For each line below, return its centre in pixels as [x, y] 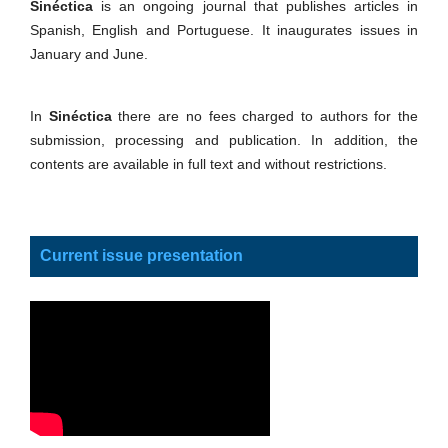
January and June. [89, 53]
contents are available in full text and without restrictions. [208, 163]
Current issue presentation [141, 255]
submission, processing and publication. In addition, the [224, 139]
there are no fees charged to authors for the [265, 115]
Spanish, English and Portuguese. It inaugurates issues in [224, 29]
